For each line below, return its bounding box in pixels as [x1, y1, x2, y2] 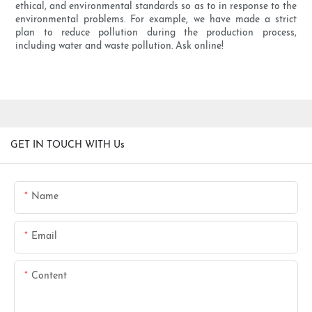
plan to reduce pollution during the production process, [15, 28, 297, 39]
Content [31, 270, 67, 281]
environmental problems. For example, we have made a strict [15, 15, 297, 26]
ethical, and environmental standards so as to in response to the [15, 1, 297, 13]
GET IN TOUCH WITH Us [10, 139, 125, 150]
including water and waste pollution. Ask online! [15, 41, 224, 52]
